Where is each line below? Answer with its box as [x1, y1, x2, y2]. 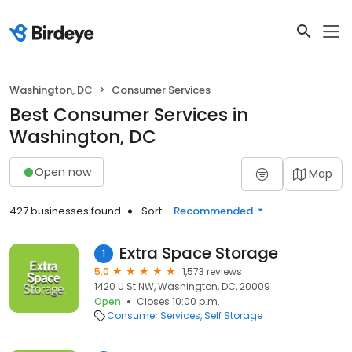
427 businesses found [9, 203, 121, 218]
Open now [35, 163, 91, 180]
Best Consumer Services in [9, 102, 248, 127]
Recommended [174, 203, 253, 218]
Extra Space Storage [119, 242, 278, 264]
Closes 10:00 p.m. [137, 295, 220, 308]
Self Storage [204, 309, 262, 322]
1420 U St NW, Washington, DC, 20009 [94, 280, 270, 293]
